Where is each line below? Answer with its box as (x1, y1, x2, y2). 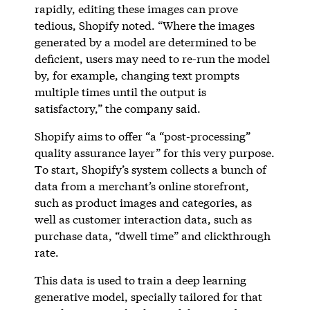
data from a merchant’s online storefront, (34, 178, 249, 193)
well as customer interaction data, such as (34, 211, 252, 226)
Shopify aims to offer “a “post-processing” (34, 128, 250, 143)
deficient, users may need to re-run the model (34, 51, 270, 66)
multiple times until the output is (34, 84, 206, 99)
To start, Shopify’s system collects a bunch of (34, 161, 266, 176)
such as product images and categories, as (34, 194, 252, 210)
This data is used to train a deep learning (34, 272, 246, 287)
